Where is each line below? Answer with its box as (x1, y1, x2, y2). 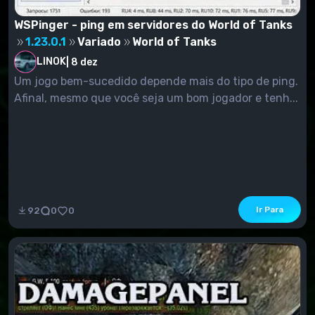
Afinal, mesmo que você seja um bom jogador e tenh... (14, 91, 298, 105)
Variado (77, 35, 121, 49)
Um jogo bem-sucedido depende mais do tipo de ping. (14, 75, 298, 89)
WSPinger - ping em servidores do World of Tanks (14, 18, 292, 32)
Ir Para (256, 205, 283, 215)
